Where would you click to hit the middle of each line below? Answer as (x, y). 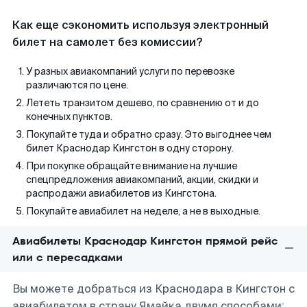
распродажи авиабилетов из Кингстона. (121, 193)
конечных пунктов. (69, 116)
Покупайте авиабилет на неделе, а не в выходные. (143, 211)
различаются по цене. (77, 85)
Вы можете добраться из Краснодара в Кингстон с (153, 289)
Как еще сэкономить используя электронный (140, 25)
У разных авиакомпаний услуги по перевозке (130, 71)
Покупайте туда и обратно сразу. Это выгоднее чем (149, 134)
